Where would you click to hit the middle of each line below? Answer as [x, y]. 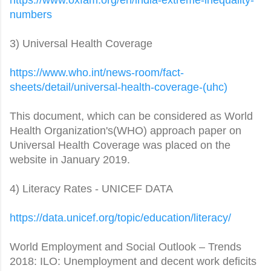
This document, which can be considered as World [131, 116]
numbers [31, 14]
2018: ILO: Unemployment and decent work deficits [133, 261]
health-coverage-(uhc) [174, 87]
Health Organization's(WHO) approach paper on [126, 130]
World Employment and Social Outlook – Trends [126, 247]
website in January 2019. [70, 159]
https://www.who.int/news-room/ [86, 72]
